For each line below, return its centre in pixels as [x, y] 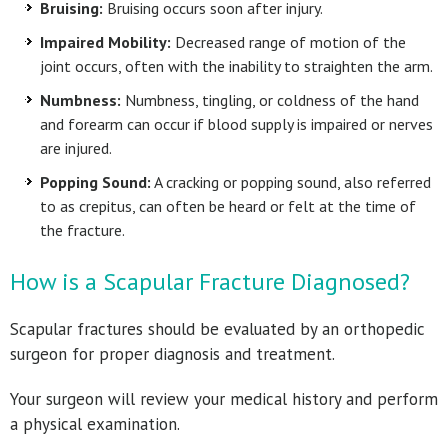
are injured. [76, 148]
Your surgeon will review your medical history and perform [224, 399]
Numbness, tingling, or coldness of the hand [272, 100]
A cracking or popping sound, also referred [291, 182]
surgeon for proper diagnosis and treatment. [172, 354]
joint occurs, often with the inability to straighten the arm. [236, 66]
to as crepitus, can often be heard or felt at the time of [228, 206]
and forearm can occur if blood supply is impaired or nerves [236, 124]
